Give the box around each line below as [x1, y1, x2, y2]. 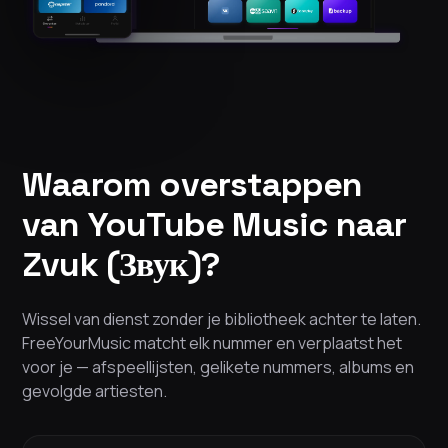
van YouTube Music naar [22, 203, 407, 247]
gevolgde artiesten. [22, 380, 167, 403]
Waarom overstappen [22, 163, 363, 207]
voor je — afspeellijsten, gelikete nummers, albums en [22, 356, 414, 379]
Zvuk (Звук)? [22, 243, 220, 287]
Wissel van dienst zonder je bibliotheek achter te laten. [22, 308, 421, 331]
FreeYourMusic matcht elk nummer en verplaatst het [22, 332, 402, 355]
